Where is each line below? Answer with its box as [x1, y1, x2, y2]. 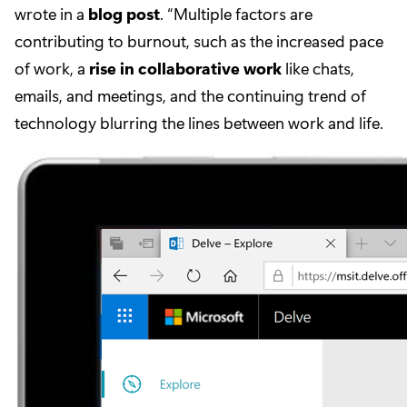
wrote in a [15, 2, 88, 25]
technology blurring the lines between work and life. [15, 111, 383, 134]
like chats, [282, 56, 354, 79]
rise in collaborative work [89, 56, 282, 79]
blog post [88, 2, 160, 25]
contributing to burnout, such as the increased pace [15, 29, 383, 52]
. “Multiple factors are [160, 2, 313, 25]
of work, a [15, 56, 89, 79]
